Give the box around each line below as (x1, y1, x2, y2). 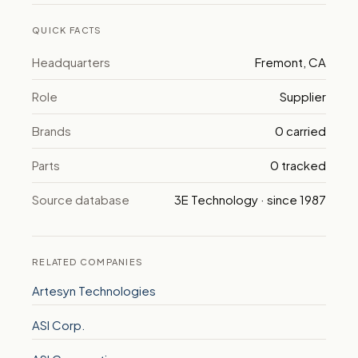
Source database (32, 192, 129, 207)
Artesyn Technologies (32, 283, 156, 298)
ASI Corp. (32, 317, 86, 332)
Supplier (280, 89, 326, 104)
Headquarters (32, 54, 110, 70)
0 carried (275, 123, 326, 138)
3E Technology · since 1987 (174, 192, 326, 207)
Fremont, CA (255, 54, 326, 70)
